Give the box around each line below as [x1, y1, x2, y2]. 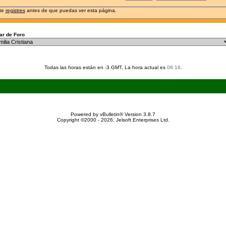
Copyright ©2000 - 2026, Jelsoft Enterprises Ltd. [56, 117, 169, 123]
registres [5, 7, 25, 13]
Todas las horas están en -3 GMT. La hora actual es [44, 65, 167, 70]
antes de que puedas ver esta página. [25, 7, 117, 13]
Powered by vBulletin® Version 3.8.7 [71, 111, 155, 117]
